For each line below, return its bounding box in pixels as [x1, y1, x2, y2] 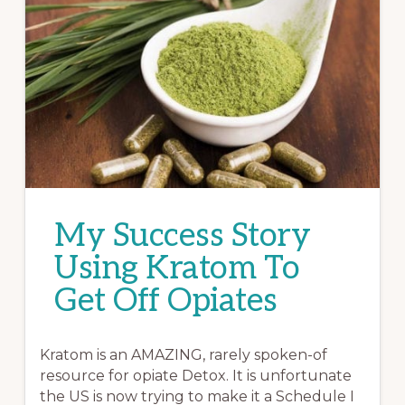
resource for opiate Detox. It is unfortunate [40, 367, 353, 385]
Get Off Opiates [54, 281, 278, 322]
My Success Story [54, 216, 311, 257]
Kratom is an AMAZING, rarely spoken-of [40, 346, 328, 364]
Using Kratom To [54, 249, 300, 289]
